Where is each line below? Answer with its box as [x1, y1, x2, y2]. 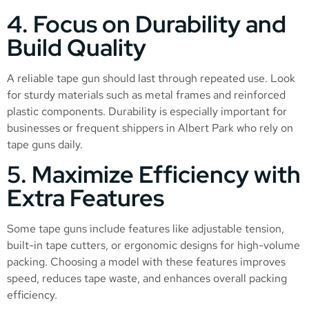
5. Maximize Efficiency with [7, 159, 301, 190]
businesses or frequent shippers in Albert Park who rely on [7, 120, 293, 135]
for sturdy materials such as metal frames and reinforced [7, 87, 286, 102]
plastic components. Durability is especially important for [7, 103, 287, 119]
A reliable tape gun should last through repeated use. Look [7, 70, 295, 86]
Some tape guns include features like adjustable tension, [7, 221, 284, 236]
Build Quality [7, 31, 146, 63]
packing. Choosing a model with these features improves [7, 255, 286, 269]
